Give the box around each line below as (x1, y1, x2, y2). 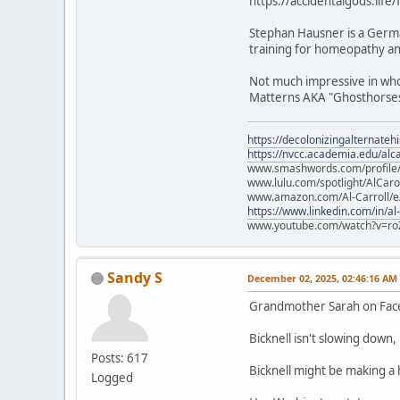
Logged (91, 369, 133, 386)
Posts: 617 (91, 349, 148, 366)
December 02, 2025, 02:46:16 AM (247, 271, 397, 285)
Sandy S (107, 267, 162, 287)
